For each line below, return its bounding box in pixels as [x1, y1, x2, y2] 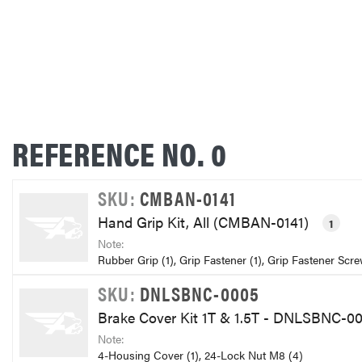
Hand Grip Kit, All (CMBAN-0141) [98, 211, 313, 232]
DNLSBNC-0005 [140, 279, 260, 307]
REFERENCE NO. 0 [12, 130, 227, 176]
